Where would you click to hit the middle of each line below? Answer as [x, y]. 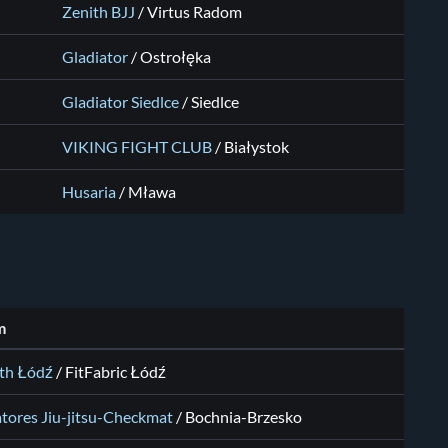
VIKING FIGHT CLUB [137, 147]
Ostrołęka [175, 57]
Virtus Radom [194, 12]
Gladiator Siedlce [120, 102]
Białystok [256, 147]
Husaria [89, 192]
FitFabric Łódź [115, 372]
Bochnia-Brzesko [243, 417]
